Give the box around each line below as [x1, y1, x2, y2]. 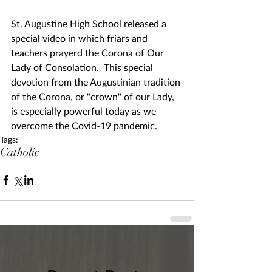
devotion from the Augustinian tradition [11, 75, 183, 87]
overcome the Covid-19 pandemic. [11, 119, 157, 131]
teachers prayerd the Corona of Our [11, 46, 166, 58]
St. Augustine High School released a [11, 17, 169, 29]
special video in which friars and [11, 32, 150, 44]
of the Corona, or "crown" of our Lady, [11, 90, 177, 102]
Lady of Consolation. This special [11, 61, 155, 73]
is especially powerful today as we [11, 104, 158, 117]
